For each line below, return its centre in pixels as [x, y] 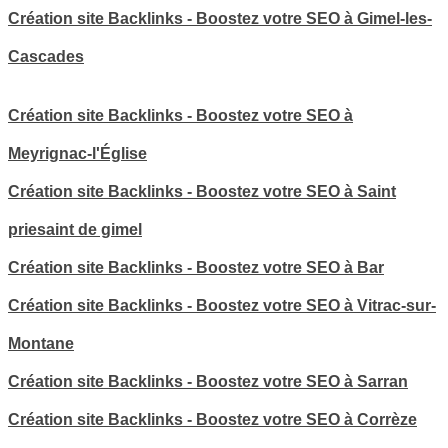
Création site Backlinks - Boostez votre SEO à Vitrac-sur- [222, 306]
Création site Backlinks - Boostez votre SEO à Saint [202, 192]
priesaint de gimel [75, 230]
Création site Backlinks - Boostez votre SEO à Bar [196, 268]
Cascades [46, 56]
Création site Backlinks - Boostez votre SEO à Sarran [208, 382]
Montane [41, 344]
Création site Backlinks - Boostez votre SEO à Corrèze [212, 420]
